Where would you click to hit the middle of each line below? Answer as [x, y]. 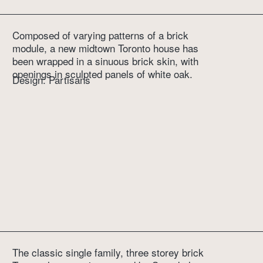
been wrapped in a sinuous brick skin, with [106, 60]
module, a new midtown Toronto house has [106, 48]
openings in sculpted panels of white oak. [103, 73]
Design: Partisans [52, 80]
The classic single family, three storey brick [108, 252]
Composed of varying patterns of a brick [101, 35]
